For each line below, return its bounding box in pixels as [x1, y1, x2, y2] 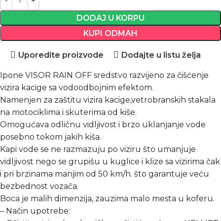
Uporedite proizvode [18, 50, 104, 60]
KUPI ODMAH [83, 29, 138, 38]
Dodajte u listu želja [121, 50, 201, 60]
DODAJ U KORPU [76, 13, 145, 23]
